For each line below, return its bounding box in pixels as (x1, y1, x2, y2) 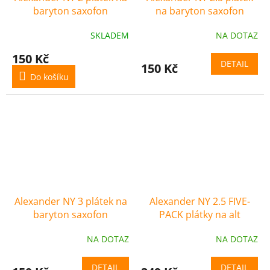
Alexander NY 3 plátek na (14, 194, 127, 208)
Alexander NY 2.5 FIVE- (149, 194, 250, 208)
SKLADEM (90, 30, 129, 42)
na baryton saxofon (155, 4, 244, 17)
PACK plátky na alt (159, 207, 240, 221)
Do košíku (30, 71, 69, 83)
